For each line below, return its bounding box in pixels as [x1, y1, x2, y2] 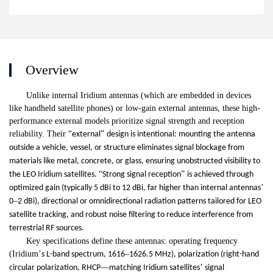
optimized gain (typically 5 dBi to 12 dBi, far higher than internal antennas [9, 183, 261, 193]
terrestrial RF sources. [9, 224, 84, 233]
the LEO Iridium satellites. [9, 170, 99, 180]
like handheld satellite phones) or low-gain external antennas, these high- [9, 104, 260, 113]
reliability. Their [9, 129, 68, 139]
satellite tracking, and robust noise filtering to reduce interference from [9, 210, 253, 220]
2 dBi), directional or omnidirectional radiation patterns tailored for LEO [18, 197, 261, 207]
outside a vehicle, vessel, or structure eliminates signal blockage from [9, 143, 244, 153]
